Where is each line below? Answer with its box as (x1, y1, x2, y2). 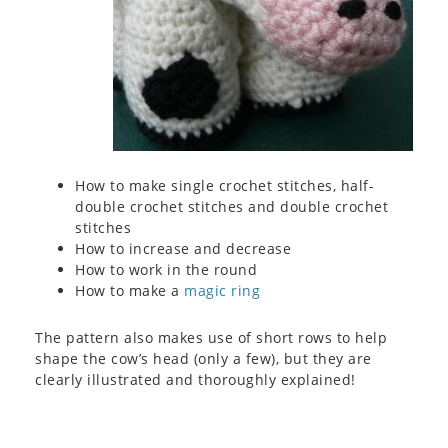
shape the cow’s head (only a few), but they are (35, 349, 372, 369)
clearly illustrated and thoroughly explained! (35, 370, 356, 390)
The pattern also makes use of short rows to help (35, 328, 387, 348)
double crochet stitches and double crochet (75, 197, 388, 217)
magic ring (184, 281, 260, 301)
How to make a (75, 281, 184, 301)
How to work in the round (75, 260, 257, 280)
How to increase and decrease (75, 239, 291, 259)
